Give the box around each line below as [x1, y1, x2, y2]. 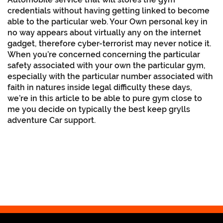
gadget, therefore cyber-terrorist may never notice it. [7, 38, 211, 48]
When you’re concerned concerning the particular [7, 49, 200, 59]
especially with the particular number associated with [7, 71, 213, 81]
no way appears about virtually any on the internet [7, 27, 201, 37]
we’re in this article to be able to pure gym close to [7, 93, 202, 103]
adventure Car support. [7, 115, 96, 125]
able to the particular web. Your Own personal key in [7, 16, 208, 26]
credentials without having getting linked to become [7, 5, 210, 15]
